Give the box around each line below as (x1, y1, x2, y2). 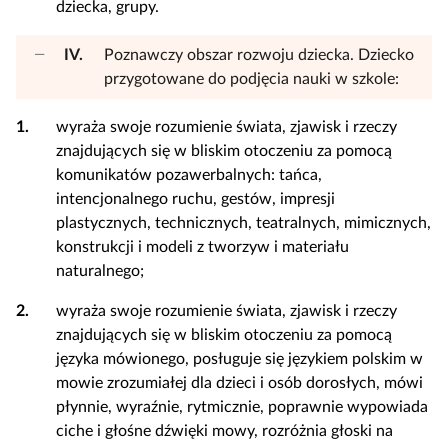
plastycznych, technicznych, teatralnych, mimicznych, (56, 215, 431, 231)
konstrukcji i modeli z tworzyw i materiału (56, 239, 349, 255)
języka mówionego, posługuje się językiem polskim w (56, 351, 423, 367)
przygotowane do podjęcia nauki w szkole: (104, 71, 399, 87)
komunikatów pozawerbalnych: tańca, (56, 167, 322, 183)
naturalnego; (56, 263, 144, 279)
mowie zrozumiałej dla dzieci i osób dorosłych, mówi (56, 375, 423, 391)
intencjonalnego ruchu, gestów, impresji (56, 191, 335, 207)
